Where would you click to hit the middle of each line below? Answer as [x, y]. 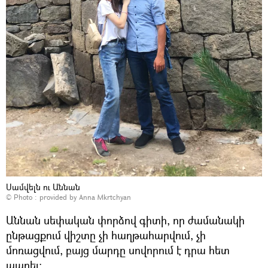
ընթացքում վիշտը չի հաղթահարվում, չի [106, 235]
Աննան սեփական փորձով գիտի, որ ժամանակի [125, 220]
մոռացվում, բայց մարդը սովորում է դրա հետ [118, 250]
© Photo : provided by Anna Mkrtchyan [68, 197]
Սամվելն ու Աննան [43, 187]
